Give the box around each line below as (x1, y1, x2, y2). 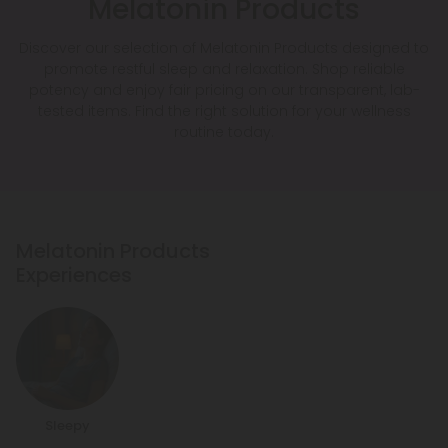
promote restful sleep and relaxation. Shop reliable (43, 59, 405, 79)
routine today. (174, 122, 274, 142)
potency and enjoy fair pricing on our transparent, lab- (28, 80, 420, 100)
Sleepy (45, 416, 90, 435)
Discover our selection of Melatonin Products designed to (19, 38, 429, 58)
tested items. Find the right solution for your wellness (37, 101, 411, 121)
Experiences (16, 261, 132, 289)
